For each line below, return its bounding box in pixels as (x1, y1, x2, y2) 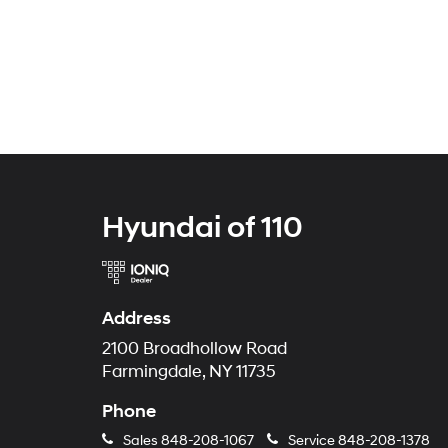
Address (102, 307, 171, 330)
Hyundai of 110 (102, 209, 303, 246)
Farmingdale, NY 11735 (102, 362, 276, 382)
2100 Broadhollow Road (102, 339, 287, 359)
